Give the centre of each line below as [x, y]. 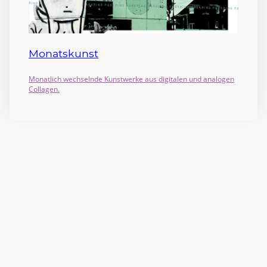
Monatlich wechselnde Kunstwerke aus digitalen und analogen [131, 79]
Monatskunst [63, 54]
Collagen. [44, 89]
